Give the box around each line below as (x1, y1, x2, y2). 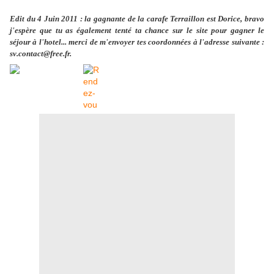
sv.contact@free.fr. (10, 48, 72, 58)
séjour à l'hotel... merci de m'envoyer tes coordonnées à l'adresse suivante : (10, 37, 264, 46)
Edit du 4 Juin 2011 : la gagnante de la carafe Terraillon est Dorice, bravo (10, 13, 264, 23)
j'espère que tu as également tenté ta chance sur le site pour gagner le (10, 25, 264, 35)
